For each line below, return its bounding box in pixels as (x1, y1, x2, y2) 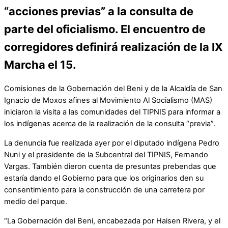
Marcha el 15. (4, 58, 76, 72)
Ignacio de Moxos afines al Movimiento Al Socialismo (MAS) (4, 96, 212, 105)
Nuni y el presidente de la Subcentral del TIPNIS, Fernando (4, 150, 208, 159)
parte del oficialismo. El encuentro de (4, 22, 206, 36)
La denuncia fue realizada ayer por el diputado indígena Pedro (4, 138, 219, 148)
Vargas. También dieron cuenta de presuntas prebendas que (4, 161, 216, 171)
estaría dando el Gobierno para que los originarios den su (4, 173, 204, 183)
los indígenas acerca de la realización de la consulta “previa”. (4, 119, 215, 129)
